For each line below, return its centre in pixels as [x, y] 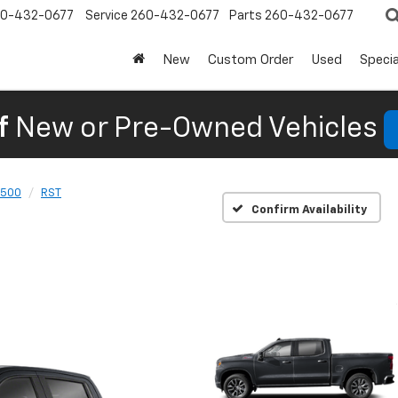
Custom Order [251, 60]
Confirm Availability [310, 210]
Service [107, 16]
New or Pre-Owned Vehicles [196, 129]
